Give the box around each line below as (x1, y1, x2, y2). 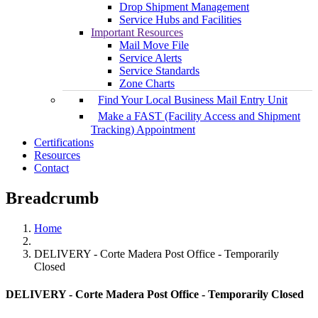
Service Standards (119, 65, 199, 77)
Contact (34, 162, 69, 175)
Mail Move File (119, 39, 189, 52)
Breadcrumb (6, 189, 99, 208)
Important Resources (91, 26, 183, 39)
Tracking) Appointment (91, 124, 195, 136)
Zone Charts (119, 77, 175, 90)
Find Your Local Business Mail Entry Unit (98, 94, 287, 106)
